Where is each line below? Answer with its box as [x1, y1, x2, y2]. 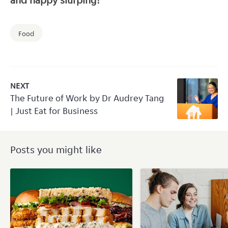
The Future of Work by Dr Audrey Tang [10, 92, 164, 104]
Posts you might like [10, 143, 102, 156]
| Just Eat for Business [10, 105, 98, 117]
